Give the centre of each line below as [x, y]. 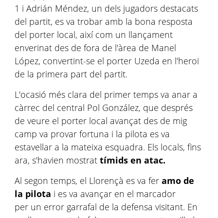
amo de [178, 181]
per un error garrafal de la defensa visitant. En [106, 207]
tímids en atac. [133, 160]
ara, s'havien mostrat [57, 160]
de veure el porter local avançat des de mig [101, 121]
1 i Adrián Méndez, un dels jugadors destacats [106, 8]
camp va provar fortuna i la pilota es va [92, 134]
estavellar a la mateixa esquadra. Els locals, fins [108, 147]
